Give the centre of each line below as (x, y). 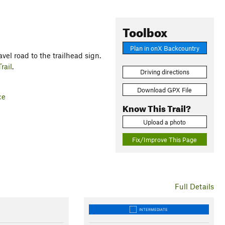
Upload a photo (165, 122)
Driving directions (164, 72)
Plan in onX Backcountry (164, 48)
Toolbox (145, 31)
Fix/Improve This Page (165, 139)
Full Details (194, 187)
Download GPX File (165, 90)
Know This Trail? (156, 107)
